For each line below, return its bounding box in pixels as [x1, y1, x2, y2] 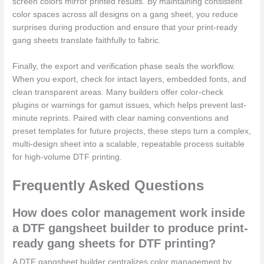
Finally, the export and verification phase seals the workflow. [12, 62, 236, 71]
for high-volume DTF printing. [12, 153, 123, 162]
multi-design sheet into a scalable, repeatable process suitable [12, 140, 245, 149]
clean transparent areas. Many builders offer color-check [12, 88, 224, 97]
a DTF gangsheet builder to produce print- [12, 222, 249, 235]
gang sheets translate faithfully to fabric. [12, 36, 161, 45]
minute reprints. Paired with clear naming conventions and [12, 114, 229, 123]
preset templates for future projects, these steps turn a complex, [12, 127, 252, 136]
